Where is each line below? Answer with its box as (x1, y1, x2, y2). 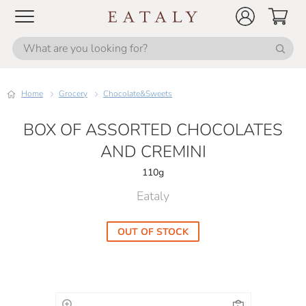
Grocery (65, 88, 87, 99)
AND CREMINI (100, 141, 206, 163)
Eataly (137, 188, 169, 204)
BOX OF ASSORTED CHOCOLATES (23, 119, 283, 141)
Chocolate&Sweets (109, 88, 172, 99)
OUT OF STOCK (117, 225, 189, 238)
